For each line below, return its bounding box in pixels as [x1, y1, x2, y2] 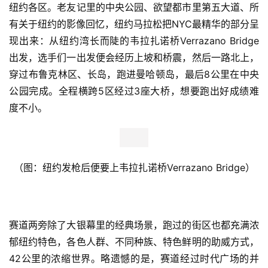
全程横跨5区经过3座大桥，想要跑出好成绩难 [58, 84, 260, 97]
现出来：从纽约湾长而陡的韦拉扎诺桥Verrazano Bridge [9, 34, 259, 47]
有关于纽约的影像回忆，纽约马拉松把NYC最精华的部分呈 [9, 17, 259, 30]
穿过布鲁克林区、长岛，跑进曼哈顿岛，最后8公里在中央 [9, 68, 259, 80]
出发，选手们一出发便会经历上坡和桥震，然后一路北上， [9, 51, 259, 63]
